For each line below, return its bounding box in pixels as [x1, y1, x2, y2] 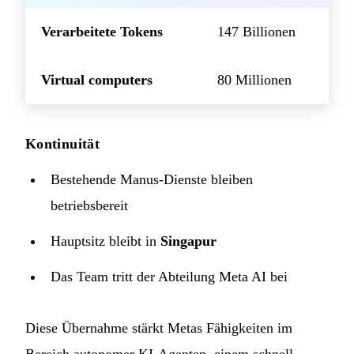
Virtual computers [41, 72, 153, 88]
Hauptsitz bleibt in [51, 233, 160, 250]
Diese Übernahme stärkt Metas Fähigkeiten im [25, 320, 292, 337]
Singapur [160, 233, 217, 250]
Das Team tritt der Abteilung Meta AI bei [51, 269, 288, 285]
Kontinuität [25, 136, 100, 153]
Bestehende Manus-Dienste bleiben [51, 171, 253, 188]
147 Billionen [217, 24, 296, 40]
